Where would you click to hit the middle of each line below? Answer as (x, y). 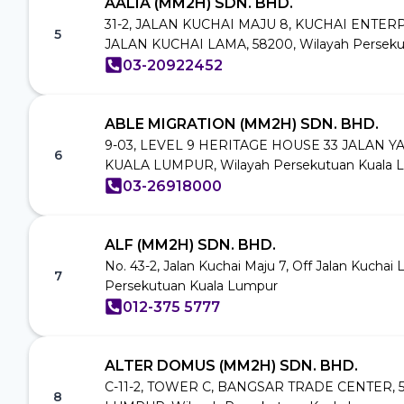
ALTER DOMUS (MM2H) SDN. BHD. (231, 365)
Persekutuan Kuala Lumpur (191, 285)
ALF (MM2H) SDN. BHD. (190, 244)
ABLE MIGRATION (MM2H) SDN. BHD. (242, 124)
